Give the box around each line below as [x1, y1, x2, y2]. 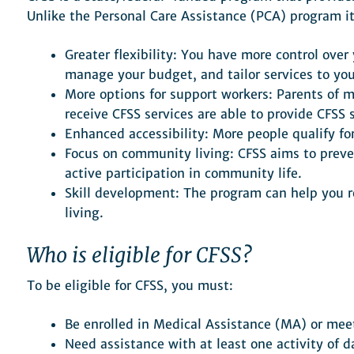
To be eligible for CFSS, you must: [27, 277, 233, 294]
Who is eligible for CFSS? [27, 243, 252, 269]
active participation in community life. [65, 165, 302, 182]
